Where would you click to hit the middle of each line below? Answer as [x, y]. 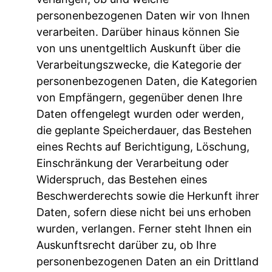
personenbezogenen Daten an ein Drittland [148, 261]
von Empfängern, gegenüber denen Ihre [139, 97]
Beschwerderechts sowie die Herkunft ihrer [148, 195]
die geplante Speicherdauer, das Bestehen [144, 130]
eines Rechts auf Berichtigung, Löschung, [143, 146]
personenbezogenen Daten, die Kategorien [147, 81]
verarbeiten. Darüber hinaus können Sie [138, 32]
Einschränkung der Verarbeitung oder [133, 163]
